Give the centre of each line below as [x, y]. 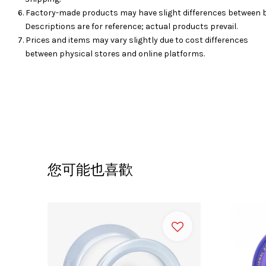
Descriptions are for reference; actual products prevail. [128, 27]
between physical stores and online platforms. [111, 54]
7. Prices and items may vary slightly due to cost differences [133, 40]
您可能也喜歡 [90, 170]
